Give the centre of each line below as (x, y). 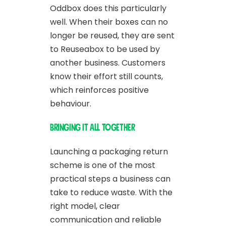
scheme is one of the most (103, 165)
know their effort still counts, (106, 76)
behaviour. (71, 103)
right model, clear (85, 206)
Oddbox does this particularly (108, 8)
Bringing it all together (93, 127)
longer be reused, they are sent (112, 35)
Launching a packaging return (109, 151)
